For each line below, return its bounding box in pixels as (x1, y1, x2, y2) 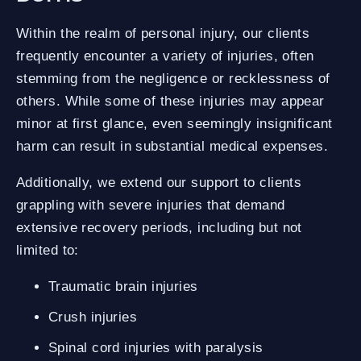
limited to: (16, 242, 79, 258)
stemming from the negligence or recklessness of (16, 70, 330, 86)
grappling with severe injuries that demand (16, 197, 285, 213)
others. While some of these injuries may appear (16, 93, 325, 109)
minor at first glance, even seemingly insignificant (16, 115, 333, 131)
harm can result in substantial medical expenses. (16, 138, 329, 154)
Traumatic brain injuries (56, 278, 198, 294)
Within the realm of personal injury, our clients (16, 25, 310, 41)
